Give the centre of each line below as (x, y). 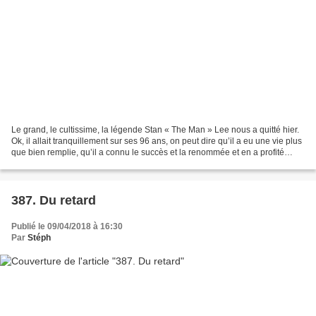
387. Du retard (54, 201)
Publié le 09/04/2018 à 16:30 (67, 227)
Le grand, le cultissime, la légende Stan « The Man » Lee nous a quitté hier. (155, 130)
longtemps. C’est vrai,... (56, 164)
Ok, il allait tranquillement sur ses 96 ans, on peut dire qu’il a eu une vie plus (157, 141)
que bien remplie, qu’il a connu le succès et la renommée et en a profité (148, 153)
